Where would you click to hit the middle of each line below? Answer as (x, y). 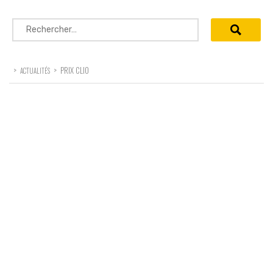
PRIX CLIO (75, 70)
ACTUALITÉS (35, 70)
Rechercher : (41, 24)
